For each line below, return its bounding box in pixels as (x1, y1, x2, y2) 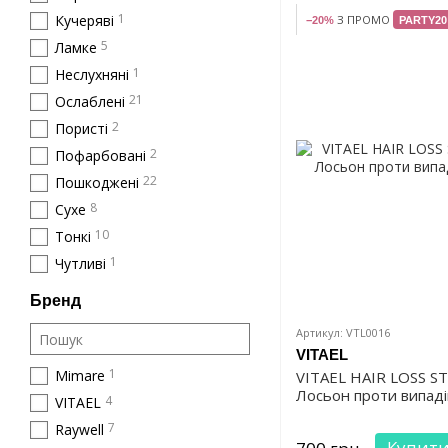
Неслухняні (55, 65, 129, 84)
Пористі (55, 119, 108, 138)
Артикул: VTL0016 (296, 325, 390, 341)
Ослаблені (55, 92, 125, 111)
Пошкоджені (55, 173, 139, 192)
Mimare (55, 366, 105, 385)
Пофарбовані (55, 146, 146, 165)
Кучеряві (55, 11, 114, 30)
